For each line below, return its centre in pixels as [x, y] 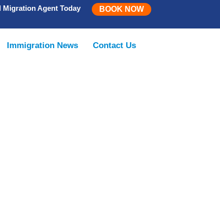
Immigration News [43, 45]
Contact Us [115, 45]
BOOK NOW [121, 9]
